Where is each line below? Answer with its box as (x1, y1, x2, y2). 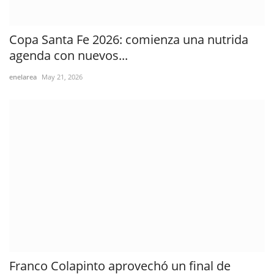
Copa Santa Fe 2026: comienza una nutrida (9, 31, 248, 48)
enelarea (9, 72, 37, 82)
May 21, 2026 (42, 72, 83, 82)
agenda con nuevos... (9, 47, 128, 64)
